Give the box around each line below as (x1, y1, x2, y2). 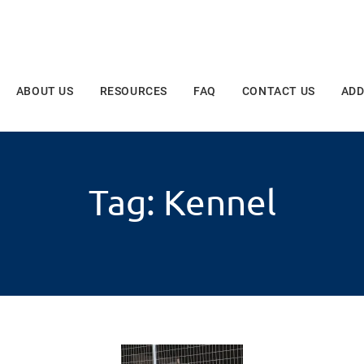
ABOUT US (15, 84, 74, 97)
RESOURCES (99, 84, 167, 97)
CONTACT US (241, 84, 315, 97)
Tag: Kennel (88, 180, 276, 223)
